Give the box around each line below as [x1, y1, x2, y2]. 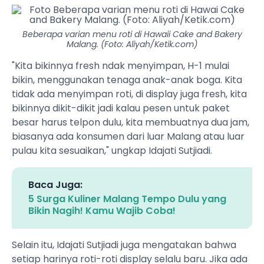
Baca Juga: [28, 178, 82, 192]
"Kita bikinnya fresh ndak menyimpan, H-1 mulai [12, 59, 229, 73]
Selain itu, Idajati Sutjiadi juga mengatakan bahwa [12, 238, 236, 252]
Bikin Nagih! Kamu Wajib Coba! [28, 204, 176, 218]
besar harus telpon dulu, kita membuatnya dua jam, [12, 115, 249, 130]
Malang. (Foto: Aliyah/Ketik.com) [67, 38, 197, 51]
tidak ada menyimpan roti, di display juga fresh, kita [12, 87, 247, 101]
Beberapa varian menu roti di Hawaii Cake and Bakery [22, 28, 242, 41]
